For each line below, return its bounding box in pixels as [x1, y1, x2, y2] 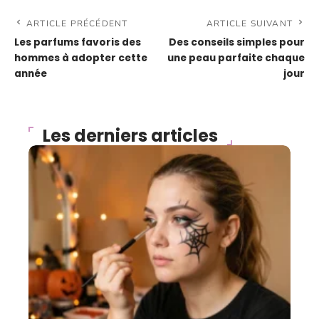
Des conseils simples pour [169, 36, 305, 49]
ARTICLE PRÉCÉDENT [26, 18, 128, 29]
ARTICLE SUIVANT [206, 18, 293, 29]
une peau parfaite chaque [167, 51, 305, 65]
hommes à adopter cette [14, 51, 147, 65]
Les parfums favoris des [14, 36, 141, 49]
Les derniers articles [43, 124, 218, 147]
